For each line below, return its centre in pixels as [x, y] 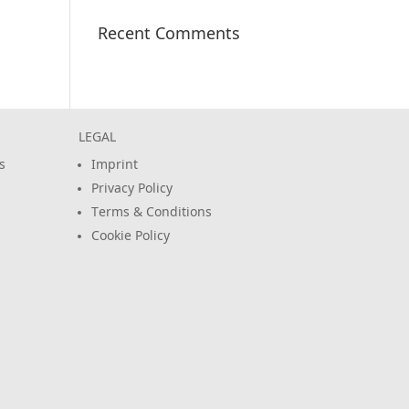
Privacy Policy [132, 189]
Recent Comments [169, 35]
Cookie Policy [131, 236]
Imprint [115, 165]
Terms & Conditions [152, 213]
